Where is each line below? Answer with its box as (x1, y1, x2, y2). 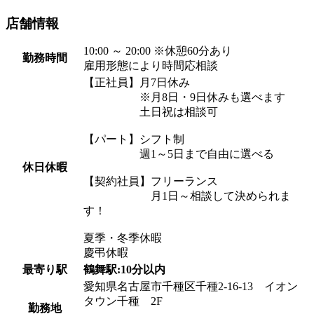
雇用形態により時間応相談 (83, 59, 218, 71)
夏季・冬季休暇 (83, 231, 162, 244)
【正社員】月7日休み (83, 76, 201, 88)
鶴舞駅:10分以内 (83, 263, 171, 275)
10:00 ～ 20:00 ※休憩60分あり (83, 44, 232, 57)
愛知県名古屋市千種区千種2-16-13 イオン (83, 280, 298, 292)
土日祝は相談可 (83, 105, 218, 118)
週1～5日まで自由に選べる (83, 147, 274, 160)
